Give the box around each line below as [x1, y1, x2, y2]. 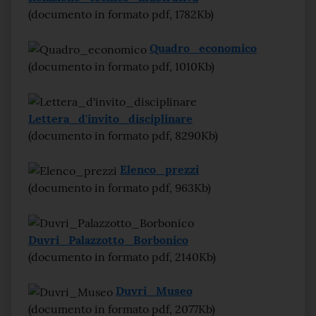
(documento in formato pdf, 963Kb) [28, 181, 211, 195]
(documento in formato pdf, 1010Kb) [28, 59, 214, 73]
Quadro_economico [150, 41, 257, 55]
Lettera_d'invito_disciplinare [28, 111, 193, 126]
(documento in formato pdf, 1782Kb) [28, 7, 214, 21]
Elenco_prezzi [120, 162, 199, 176]
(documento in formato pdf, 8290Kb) [28, 128, 218, 142]
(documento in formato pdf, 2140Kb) [28, 250, 216, 264]
